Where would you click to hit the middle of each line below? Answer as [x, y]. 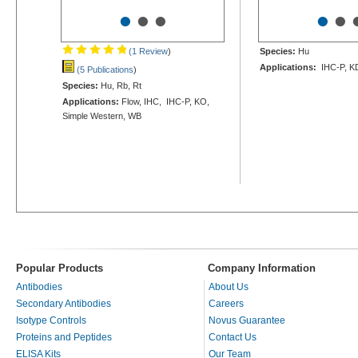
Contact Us [233, 337]
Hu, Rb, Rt [120, 85]
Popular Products [60, 268]
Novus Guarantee [247, 320]
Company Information [262, 268]
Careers [226, 303]
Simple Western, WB [102, 115]
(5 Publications [104, 69]
